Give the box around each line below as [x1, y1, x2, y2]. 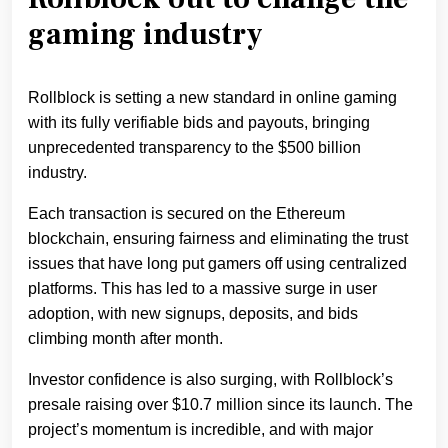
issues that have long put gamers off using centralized [28, 254, 407, 272]
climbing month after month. [28, 329, 223, 347]
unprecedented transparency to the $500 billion [28, 138, 361, 156]
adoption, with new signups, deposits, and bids [28, 304, 358, 322]
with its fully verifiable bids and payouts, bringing [28, 113, 370, 131]
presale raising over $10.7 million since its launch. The [28, 395, 413, 413]
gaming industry [28, 14, 263, 54]
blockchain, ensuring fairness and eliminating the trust [28, 229, 408, 247]
